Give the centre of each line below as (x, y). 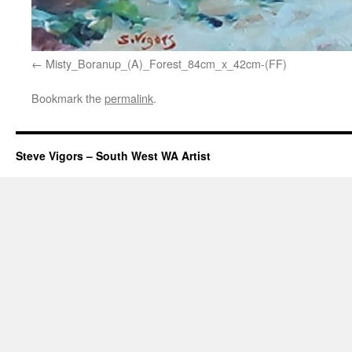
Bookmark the (68, 98)
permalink (129, 98)
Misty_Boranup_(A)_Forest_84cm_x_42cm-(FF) (166, 64)
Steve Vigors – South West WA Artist (113, 156)
